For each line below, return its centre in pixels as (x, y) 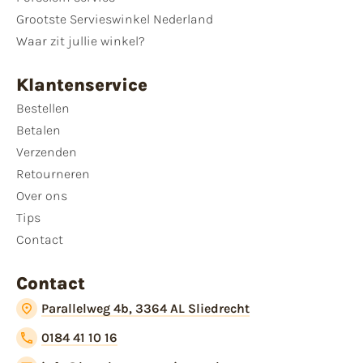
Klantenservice (82, 85)
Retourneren (53, 174)
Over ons (42, 196)
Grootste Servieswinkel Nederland (115, 19)
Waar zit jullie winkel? (81, 41)
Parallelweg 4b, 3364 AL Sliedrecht (146, 309)
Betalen (38, 130)
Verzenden (47, 152)
